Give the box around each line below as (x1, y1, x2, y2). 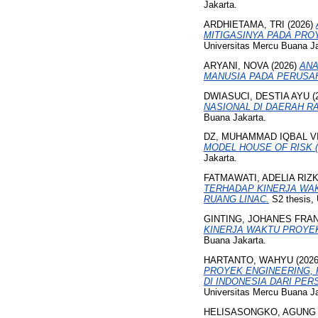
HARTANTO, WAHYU (204, 254, 293, 265)
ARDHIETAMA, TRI (204, 19, 285, 31)
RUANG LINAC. (204, 194, 269, 205)
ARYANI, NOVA (204, 60, 268, 71)
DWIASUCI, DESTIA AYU (204, 90, 309, 102)
